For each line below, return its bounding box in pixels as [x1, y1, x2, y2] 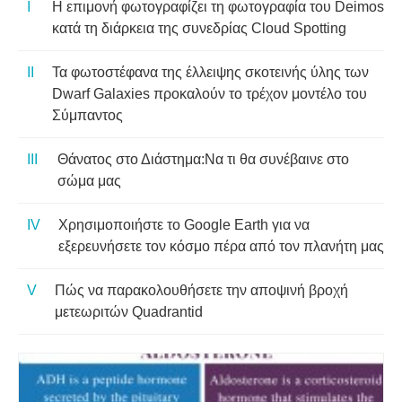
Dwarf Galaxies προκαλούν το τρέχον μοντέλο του [52, 85, 367, 101]
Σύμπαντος [52, 107, 123, 123]
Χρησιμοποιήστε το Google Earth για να [58, 216, 310, 232]
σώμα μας [57, 172, 121, 188]
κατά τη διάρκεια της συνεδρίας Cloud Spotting [51, 20, 346, 36]
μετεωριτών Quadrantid [55, 303, 204, 319]
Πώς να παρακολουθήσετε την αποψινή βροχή [55, 282, 349, 298]
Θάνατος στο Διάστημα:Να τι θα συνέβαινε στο [57, 151, 349, 167]
